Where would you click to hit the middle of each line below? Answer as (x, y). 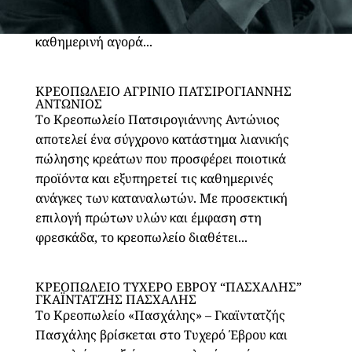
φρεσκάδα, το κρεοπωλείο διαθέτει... (141, 237)
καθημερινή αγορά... (93, 42)
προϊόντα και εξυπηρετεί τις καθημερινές (154, 178)
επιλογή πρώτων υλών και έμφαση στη (148, 218)
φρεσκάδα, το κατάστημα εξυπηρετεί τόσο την (169, 22)
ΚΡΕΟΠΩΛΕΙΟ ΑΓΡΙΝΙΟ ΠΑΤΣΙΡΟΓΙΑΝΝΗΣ (163, 91)
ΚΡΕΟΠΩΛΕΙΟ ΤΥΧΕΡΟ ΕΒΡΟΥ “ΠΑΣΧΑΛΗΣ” (168, 287)
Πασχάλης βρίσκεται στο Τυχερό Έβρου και (161, 335)
